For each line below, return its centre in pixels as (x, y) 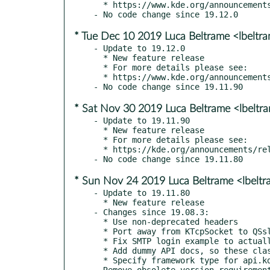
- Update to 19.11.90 (142, 120)
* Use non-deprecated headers (98, 221)
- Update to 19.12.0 (139, 48)
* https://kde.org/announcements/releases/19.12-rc (98, 149)
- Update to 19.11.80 (142, 193)
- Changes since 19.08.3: (151, 212)
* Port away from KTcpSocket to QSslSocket (98, 231)
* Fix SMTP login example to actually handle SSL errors (98, 241)
